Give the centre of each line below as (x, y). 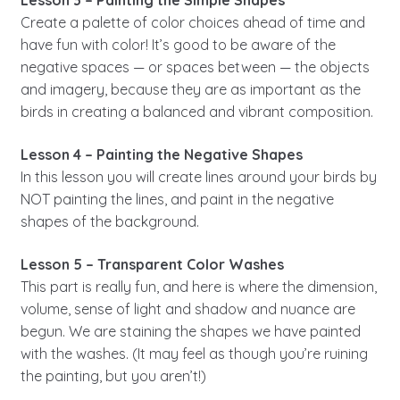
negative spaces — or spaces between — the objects (195, 67)
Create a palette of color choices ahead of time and (192, 23)
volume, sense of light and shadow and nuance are (187, 308)
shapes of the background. (109, 221)
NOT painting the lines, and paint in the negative (177, 199)
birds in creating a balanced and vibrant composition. (196, 112)
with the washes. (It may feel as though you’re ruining (194, 353)
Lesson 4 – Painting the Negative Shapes (161, 154)
